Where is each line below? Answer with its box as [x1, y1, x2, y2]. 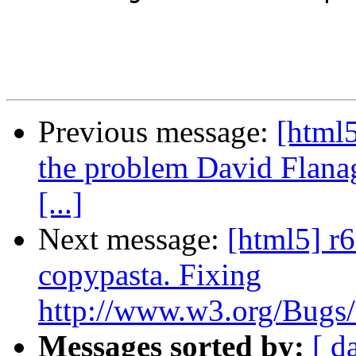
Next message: [38, 222, 227, 257]
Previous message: [38, 114, 277, 149]
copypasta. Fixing [38, 257, 261, 292]
